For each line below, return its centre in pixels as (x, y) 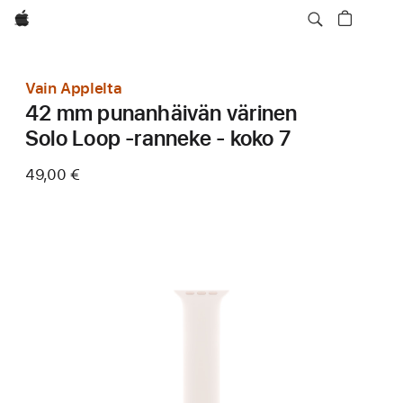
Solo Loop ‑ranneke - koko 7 (158, 138)
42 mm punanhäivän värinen (161, 113)
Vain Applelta (74, 88)
